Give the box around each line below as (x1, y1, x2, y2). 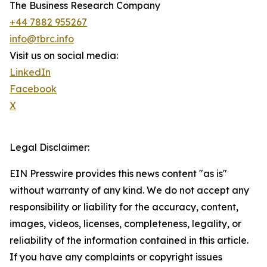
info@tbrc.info (10, 33, 74, 45)
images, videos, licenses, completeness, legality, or (10, 218, 241, 230)
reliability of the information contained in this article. (10, 234, 249, 247)
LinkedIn (10, 66, 51, 79)
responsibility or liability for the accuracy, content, (10, 201, 238, 213)
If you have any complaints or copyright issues (10, 251, 222, 263)
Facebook (10, 83, 57, 95)
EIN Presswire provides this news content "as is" (10, 167, 227, 180)
